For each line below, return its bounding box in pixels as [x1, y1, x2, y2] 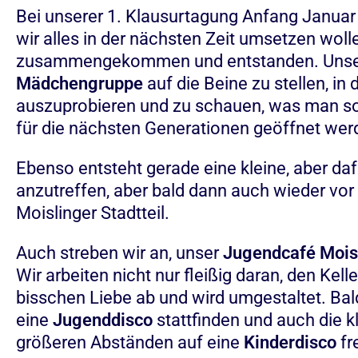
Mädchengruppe [16, 74, 143, 93]
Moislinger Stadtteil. [16, 203, 169, 223]
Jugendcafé [223, 243, 316, 263]
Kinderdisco [244, 332, 336, 352]
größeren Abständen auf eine [16, 332, 244, 352]
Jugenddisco [53, 310, 153, 330]
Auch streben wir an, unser [16, 243, 223, 263]
